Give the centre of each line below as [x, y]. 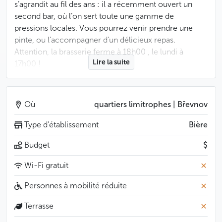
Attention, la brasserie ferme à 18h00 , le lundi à [99, 52]
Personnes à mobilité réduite [75, 186]
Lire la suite [111, 62]
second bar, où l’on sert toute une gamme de [94, 16]
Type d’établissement [60, 125]
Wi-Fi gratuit [45, 165]
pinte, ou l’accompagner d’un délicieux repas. [95, 40]
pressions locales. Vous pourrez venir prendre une [104, 28]
